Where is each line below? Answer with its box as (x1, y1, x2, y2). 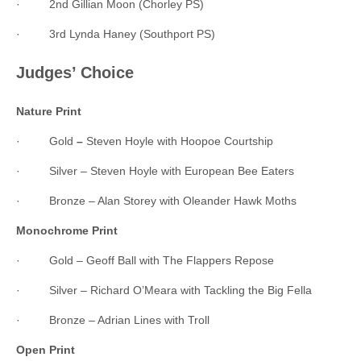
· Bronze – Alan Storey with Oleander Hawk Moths (16, 193, 297, 207)
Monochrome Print (16, 223, 118, 237)
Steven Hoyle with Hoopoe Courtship (83, 134, 273, 147)
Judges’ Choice (16, 63, 134, 81)
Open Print (16, 342, 75, 356)
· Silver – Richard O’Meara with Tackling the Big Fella (16, 283, 312, 297)
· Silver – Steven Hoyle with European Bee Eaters (16, 164, 294, 177)
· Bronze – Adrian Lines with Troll (16, 313, 210, 326)
